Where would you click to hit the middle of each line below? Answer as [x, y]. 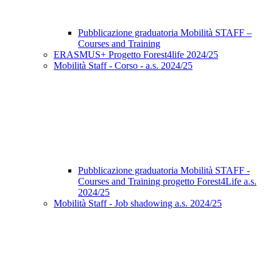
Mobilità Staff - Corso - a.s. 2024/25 [123, 66]
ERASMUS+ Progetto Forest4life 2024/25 [136, 55]
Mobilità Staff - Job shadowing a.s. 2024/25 [138, 204]
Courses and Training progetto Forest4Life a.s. [167, 182]
